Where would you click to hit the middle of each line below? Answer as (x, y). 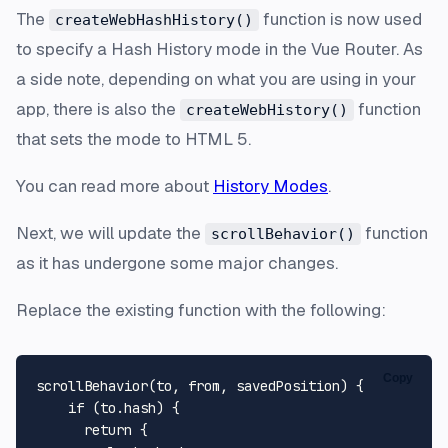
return (108, 429)
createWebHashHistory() (154, 19)
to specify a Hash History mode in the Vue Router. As (219, 48)
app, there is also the (98, 108)
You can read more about (114, 185)
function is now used (340, 18)
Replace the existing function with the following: (201, 309)
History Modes (270, 185)
